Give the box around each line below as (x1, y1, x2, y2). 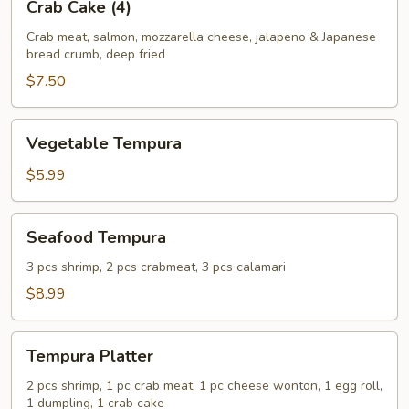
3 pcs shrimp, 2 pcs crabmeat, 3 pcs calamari (26, 258, 286, 276)
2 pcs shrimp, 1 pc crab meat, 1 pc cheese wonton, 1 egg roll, (26, 377, 383, 394)
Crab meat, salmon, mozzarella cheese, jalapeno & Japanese (26, 28, 376, 46)
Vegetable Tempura (26, 132, 182, 154)
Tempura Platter (26, 345, 153, 367)
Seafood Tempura (26, 226, 166, 248)
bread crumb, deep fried (26, 46, 165, 63)
